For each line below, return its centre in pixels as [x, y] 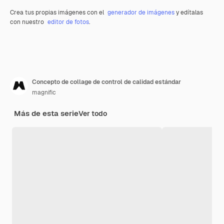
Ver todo [93, 114]
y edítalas [189, 13]
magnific [44, 93]
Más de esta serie [46, 113]
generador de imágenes [141, 13]
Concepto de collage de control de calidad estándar [106, 82]
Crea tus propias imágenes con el [58, 13]
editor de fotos [68, 22]
